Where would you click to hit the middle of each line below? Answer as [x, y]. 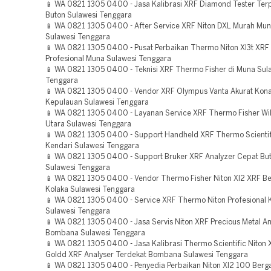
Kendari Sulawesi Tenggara [92, 146]
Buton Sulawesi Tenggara [89, 15]
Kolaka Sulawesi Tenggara [90, 190]
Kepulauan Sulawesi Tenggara [97, 103]
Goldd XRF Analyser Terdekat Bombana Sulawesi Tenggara [147, 255]
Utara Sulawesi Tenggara [88, 124]
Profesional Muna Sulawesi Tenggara [108, 59]
